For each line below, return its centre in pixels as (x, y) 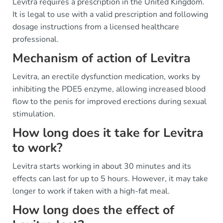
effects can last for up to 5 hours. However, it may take (110, 179)
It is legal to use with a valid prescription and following (110, 14)
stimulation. (34, 114)
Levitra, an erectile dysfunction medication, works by (106, 77)
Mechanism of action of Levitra (102, 58)
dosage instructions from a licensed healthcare (96, 27)
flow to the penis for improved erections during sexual (110, 102)
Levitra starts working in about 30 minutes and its (102, 166)
